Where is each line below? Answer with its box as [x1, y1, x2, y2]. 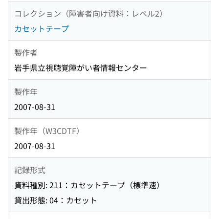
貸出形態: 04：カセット [14, 194, 97, 206]
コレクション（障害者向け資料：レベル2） [14, 7, 167, 19]
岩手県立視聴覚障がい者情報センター [14, 62, 147, 74]
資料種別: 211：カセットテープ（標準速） [14, 179, 164, 191]
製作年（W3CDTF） [14, 124, 84, 136]
